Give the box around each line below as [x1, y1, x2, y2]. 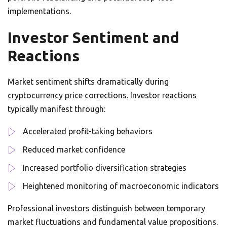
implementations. [8, 7, 71, 16]
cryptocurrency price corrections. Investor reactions [8, 91, 197, 100]
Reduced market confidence [23, 145, 125, 154]
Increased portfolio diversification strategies [23, 163, 186, 172]
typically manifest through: [8, 104, 105, 113]
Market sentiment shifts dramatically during [8, 77, 169, 86]
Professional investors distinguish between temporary [8, 204, 205, 213]
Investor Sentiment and [8, 29, 179, 46]
